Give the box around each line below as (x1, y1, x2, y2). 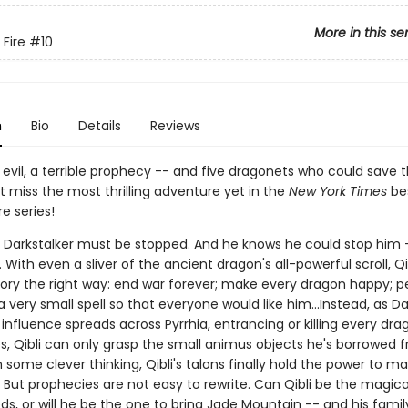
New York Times (288, 182, 387, 200)
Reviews (149, 117, 200, 135)
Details (77, 117, 121, 135)
